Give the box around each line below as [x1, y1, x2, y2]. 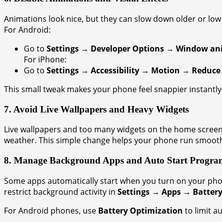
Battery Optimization [98, 205, 183, 216]
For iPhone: [24, 54, 66, 65]
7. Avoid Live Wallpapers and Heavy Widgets [4, 104, 189, 114]
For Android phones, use [4, 205, 98, 216]
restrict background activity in [4, 186, 117, 197]
